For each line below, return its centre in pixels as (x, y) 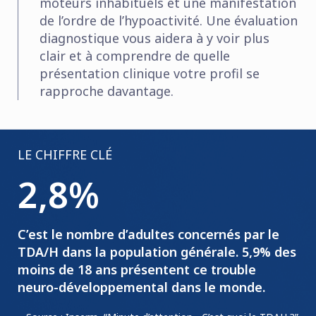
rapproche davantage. (107, 91)
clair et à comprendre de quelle (135, 55)
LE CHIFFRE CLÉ (65, 154)
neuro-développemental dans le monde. (141, 287)
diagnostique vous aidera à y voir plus (154, 38)
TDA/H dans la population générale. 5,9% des (157, 251)
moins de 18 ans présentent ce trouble (137, 269)
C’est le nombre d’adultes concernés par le (148, 234)
